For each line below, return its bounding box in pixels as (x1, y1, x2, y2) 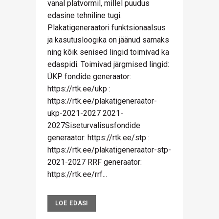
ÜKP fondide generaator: (47, 72, 131, 81)
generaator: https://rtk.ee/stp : (47, 133, 150, 142)
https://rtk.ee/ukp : (47, 84, 110, 93)
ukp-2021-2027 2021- (47, 109, 123, 118)
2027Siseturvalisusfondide (47, 121, 140, 130)
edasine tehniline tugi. (47, 11, 122, 20)
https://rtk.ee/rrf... (47, 170, 107, 179)
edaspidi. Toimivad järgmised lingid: (47, 60, 169, 69)
